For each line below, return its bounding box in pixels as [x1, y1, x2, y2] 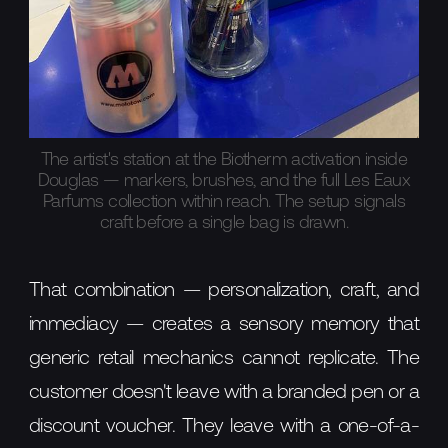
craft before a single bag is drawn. [100, 213, 348, 233]
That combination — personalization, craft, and [28, 280, 420, 301]
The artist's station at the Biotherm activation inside [40, 150, 408, 170]
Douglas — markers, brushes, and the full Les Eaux [37, 171, 411, 191]
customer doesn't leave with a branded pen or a [28, 382, 420, 403]
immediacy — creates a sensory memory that [28, 314, 420, 335]
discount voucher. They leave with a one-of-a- [28, 416, 420, 437]
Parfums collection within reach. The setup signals [43, 192, 405, 212]
